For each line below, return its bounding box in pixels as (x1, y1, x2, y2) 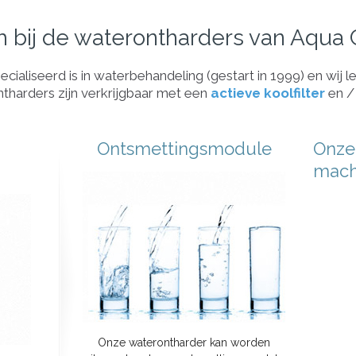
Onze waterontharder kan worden (98, 336, 270, 349)
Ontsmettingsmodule (96, 138, 272, 159)
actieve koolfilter (211, 85, 325, 101)
